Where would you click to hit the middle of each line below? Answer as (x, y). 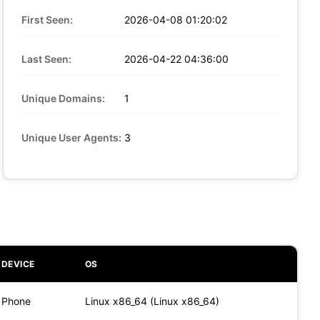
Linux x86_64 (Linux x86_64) (152, 301)
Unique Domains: (63, 98)
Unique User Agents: (71, 137)
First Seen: (47, 19)
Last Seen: (46, 59)
